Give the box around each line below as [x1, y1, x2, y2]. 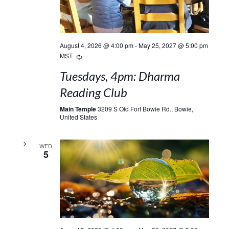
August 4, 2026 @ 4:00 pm [59, 40, 133, 50]
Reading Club [59, 84, 127, 100]
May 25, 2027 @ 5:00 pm [138, 40, 208, 50]
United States [59, 112, 97, 121]
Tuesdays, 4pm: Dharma [59, 68, 180, 83]
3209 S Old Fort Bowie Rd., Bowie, [97, 104, 193, 113]
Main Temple [59, 104, 98, 113]
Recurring [81, 50, 117, 62]
